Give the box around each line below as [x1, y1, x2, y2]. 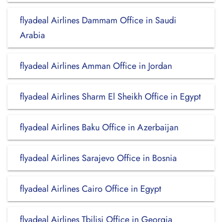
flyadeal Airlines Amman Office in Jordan [20, 59, 172, 72]
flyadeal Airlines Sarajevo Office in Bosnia [20, 152, 177, 165]
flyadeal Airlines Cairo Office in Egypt [20, 182, 161, 195]
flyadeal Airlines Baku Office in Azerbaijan [20, 121, 178, 134]
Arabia [20, 29, 45, 42]
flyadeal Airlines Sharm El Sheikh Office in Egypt [20, 90, 201, 103]
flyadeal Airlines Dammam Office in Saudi [20, 14, 176, 27]
